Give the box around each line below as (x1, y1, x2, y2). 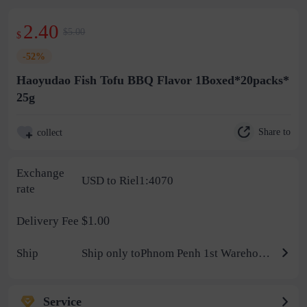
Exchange (16, 166, 64, 180)
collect (36, 126, 62, 138)
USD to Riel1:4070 (82, 174, 174, 188)
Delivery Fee (16, 214, 79, 228)
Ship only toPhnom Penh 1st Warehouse (258, 246, 271, 260)
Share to (258, 126, 291, 138)
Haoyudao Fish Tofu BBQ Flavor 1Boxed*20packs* (16, 73, 289, 87)
